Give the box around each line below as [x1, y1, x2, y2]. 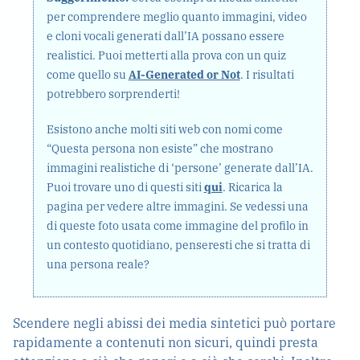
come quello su [46, 67, 129, 82]
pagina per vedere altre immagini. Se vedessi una [46, 199, 309, 214]
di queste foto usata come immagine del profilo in [46, 219, 309, 233]
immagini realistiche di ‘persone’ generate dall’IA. [46, 161, 313, 175]
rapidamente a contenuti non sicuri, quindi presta [13, 334, 318, 350]
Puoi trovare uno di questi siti [46, 180, 204, 194]
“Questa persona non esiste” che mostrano [46, 141, 273, 156]
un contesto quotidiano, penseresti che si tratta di [46, 238, 310, 252]
